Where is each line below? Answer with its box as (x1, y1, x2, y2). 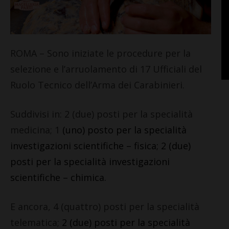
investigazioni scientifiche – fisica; (10, 139, 161, 152)
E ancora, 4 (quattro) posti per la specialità (10, 200, 199, 213)
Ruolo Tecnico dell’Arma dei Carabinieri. (10, 78, 185, 91)
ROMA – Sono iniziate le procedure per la (10, 47, 191, 59)
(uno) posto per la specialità (60, 123, 187, 136)
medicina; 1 (10, 123, 60, 136)
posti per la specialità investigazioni (10, 155, 170, 168)
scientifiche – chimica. (10, 171, 106, 184)
